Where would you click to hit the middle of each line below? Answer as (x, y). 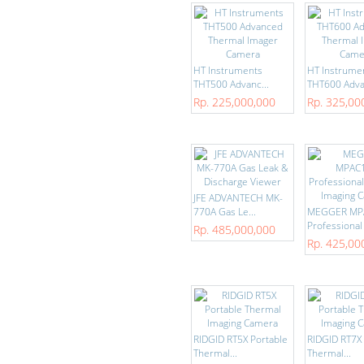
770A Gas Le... (225, 212)
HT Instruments (228, 70)
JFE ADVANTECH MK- (238, 198)
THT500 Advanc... (231, 84)
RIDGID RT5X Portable (240, 339)
